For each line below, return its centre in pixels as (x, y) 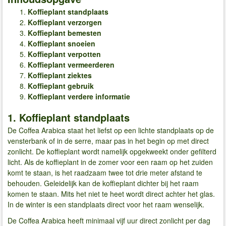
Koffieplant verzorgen (65, 22)
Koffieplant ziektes (60, 75)
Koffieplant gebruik (61, 86)
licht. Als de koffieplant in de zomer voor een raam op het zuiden (110, 162)
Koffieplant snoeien (62, 43)
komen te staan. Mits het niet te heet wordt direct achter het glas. (111, 194)
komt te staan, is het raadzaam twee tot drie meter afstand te (105, 173)
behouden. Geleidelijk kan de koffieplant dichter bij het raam (103, 183)
